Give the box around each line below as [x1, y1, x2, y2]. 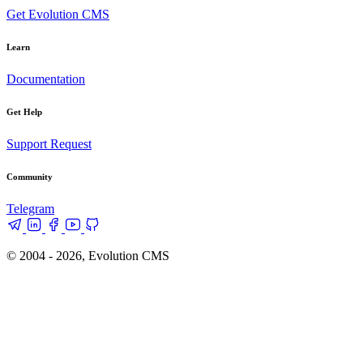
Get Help [6, 106, 42, 117]
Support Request [6, 136, 92, 151]
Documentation [6, 71, 85, 86]
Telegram [6, 201, 54, 216]
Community [6, 171, 53, 181]
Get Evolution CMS [6, 7, 109, 21]
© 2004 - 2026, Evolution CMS [6, 248, 169, 263]
